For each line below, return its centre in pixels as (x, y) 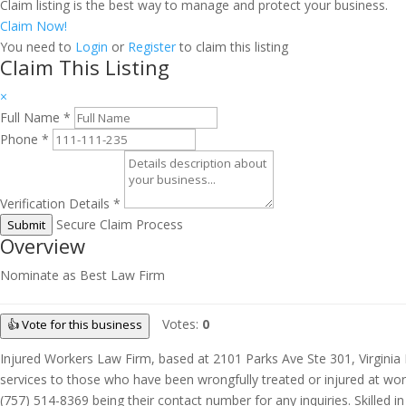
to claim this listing (232, 47)
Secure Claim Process (120, 224)
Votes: (182, 324)
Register (152, 47)
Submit (26, 225)
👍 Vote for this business (75, 324)
